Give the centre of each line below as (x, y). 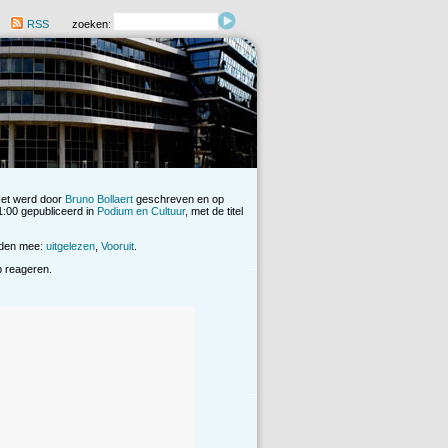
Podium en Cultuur (141, 211)
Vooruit (117, 246)
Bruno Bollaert (99, 199)
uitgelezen (70, 246)
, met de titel (214, 211)
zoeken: (93, 24)
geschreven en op (178, 199)
